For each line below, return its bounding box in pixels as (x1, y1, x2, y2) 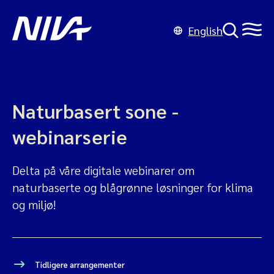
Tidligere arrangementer (33, 259, 125, 270)
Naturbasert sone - (12, 98, 179, 123)
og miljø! (12, 196, 56, 212)
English (188, 23, 223, 37)
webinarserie (12, 124, 127, 149)
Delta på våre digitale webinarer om (12, 162, 194, 178)
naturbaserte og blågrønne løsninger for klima (12, 179, 253, 195)
